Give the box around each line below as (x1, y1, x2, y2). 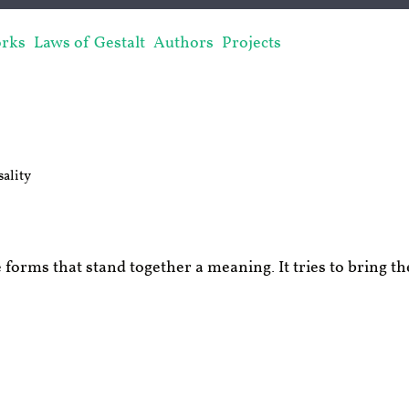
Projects (222, 32, 281, 55)
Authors (153, 32, 214, 55)
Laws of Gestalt (34, 32, 145, 55)
